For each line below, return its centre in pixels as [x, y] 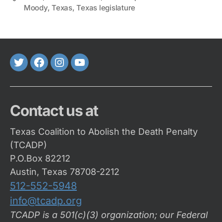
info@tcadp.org [46, 200]
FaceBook [61, 69]
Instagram [82, 69]
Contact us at [54, 110]
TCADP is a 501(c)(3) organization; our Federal [109, 215]
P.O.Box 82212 [40, 158]
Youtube [98, 69]
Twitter [34, 69]
